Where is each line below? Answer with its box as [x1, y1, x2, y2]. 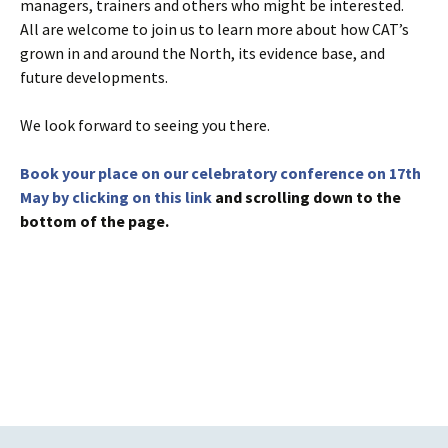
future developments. [20, 66, 168, 87]
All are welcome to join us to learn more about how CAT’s [20, 18, 409, 39]
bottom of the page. [20, 210, 169, 231]
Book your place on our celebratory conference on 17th [20, 162, 421, 183]
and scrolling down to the [212, 186, 401, 207]
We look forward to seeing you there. [20, 114, 270, 135]
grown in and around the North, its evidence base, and [20, 42, 385, 63]
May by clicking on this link [20, 186, 212, 207]
